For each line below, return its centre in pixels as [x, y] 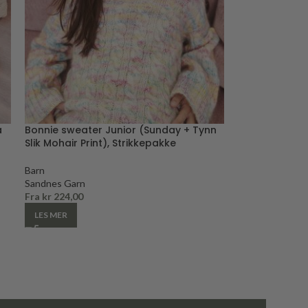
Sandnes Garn [55, 183]
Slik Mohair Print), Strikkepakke [100, 143]
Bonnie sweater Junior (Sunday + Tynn [120, 130]
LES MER [51, 215]
